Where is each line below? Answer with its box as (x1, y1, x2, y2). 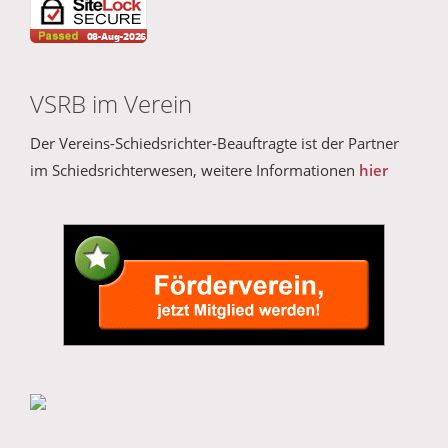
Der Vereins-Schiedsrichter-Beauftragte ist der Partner (30, 133, 399, 154)
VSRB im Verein (30, 87, 192, 121)
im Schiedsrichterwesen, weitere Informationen (30, 160, 359, 181)
